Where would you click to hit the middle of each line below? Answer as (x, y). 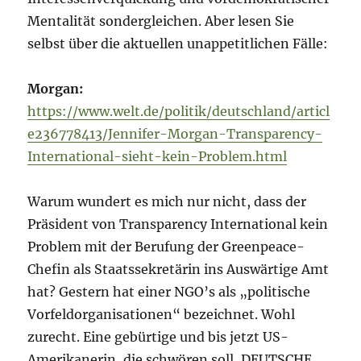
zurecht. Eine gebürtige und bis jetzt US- (158, 337)
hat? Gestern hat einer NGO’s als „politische (169, 292)
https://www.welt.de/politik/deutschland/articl (179, 112)
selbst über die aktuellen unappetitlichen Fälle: (178, 44)
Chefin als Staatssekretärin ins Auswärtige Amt (178, 270)
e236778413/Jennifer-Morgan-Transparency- (175, 134)
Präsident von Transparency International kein (178, 224)
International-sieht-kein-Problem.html (158, 157)
